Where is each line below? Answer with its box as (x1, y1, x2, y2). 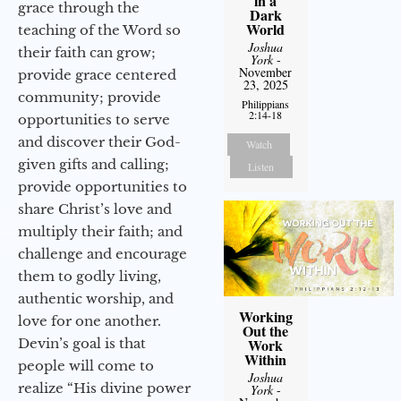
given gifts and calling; (18, 155, 169, 173)
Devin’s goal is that (18, 334, 146, 352)
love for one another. (18, 311, 161, 329)
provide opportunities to (18, 177, 187, 195)
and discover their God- (18, 132, 181, 150)
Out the (243, 320, 289, 341)
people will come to (18, 356, 154, 374)
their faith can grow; (18, 43, 156, 61)
